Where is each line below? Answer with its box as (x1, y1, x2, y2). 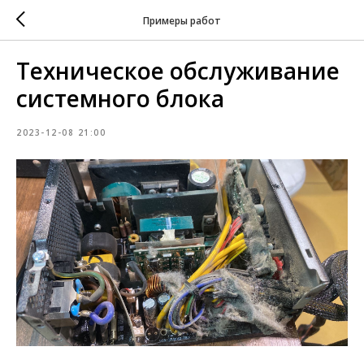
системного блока (16, 83, 224, 114)
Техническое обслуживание (16, 55, 340, 86)
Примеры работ (143, 13, 221, 28)
